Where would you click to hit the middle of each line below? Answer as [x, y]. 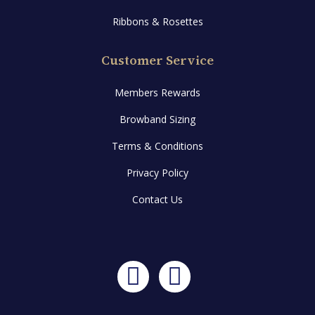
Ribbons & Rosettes [157, 21]
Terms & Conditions [157, 146]
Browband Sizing [157, 119]
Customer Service [157, 60]
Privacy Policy [157, 173]
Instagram [224, 288]
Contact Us [157, 199]
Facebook [181, 288]
